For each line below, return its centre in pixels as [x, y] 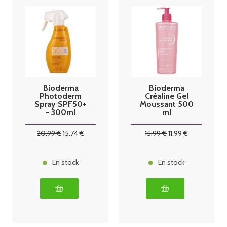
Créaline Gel [166, 96]
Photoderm [61, 96]
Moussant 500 [166, 104]
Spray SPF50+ [61, 104]
